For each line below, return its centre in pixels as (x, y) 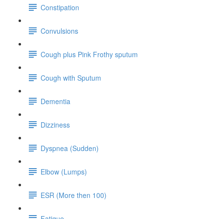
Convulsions (59, 31)
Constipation (60, 7)
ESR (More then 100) (74, 195)
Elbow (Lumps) (64, 171)
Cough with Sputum (71, 77)
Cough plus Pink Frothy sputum (89, 54)
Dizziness (55, 124)
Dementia (55, 101)
